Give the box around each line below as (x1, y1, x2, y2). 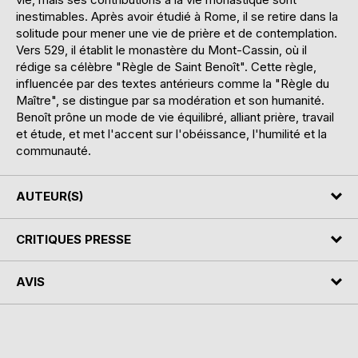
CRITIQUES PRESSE (16, 231, 131, 247)
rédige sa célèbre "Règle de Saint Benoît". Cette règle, (16, 59, 316, 75)
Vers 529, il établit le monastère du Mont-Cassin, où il (16, 42, 307, 58)
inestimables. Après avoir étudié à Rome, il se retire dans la (16, 9, 338, 25)
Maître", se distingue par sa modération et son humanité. (16, 93, 324, 109)
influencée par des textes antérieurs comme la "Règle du (16, 76, 329, 92)
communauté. (16, 143, 91, 159)
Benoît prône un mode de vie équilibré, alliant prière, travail (16, 109, 334, 125)
